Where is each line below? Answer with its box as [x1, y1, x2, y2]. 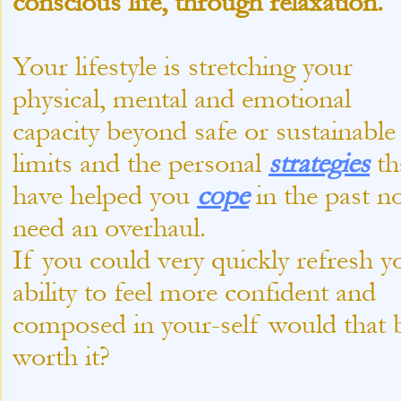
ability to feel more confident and [13, 276, 376, 308]
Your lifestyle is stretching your [13, 50, 353, 82]
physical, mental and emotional [13, 82, 351, 115]
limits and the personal [13, 147, 269, 179]
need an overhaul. [13, 211, 220, 243]
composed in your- [13, 308, 220, 340]
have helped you [13, 179, 197, 211]
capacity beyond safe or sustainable [13, 115, 396, 147]
